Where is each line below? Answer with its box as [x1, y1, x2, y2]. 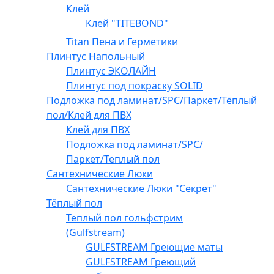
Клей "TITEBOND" [86, 16, 168, 30]
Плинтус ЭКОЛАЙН [66, 64, 156, 78]
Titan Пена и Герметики [66, 34, 178, 48]
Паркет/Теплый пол [66, 152, 160, 166]
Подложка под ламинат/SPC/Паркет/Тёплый [46, 93, 257, 107]
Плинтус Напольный [46, 49, 145, 63]
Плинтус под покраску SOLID [66, 78, 203, 92]
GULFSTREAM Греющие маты [86, 240, 223, 254]
